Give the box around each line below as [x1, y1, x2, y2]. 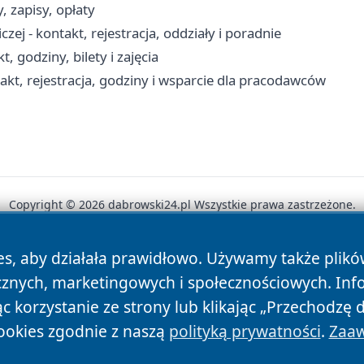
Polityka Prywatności [110, 252, 247, 271]
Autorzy [45, 252, 97, 271]
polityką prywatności [168, 320, 321, 342]
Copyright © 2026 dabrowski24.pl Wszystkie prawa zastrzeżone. [8, 196, 356, 212]
